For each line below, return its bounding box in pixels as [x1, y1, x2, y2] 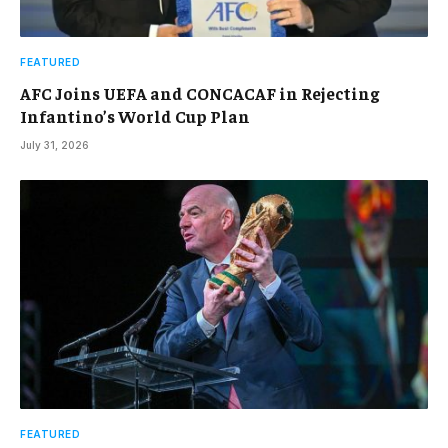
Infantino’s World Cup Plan [20, 104, 250, 127]
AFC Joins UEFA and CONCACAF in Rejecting [20, 81, 379, 104]
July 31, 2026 [20, 138, 89, 151]
